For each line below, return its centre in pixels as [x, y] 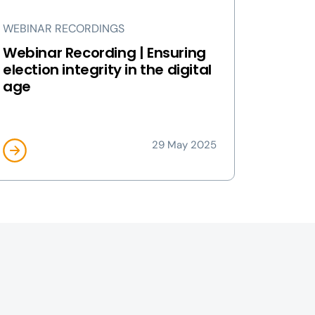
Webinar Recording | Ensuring [104, 53]
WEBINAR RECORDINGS [64, 28]
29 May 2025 [184, 145]
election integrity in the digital [107, 70]
